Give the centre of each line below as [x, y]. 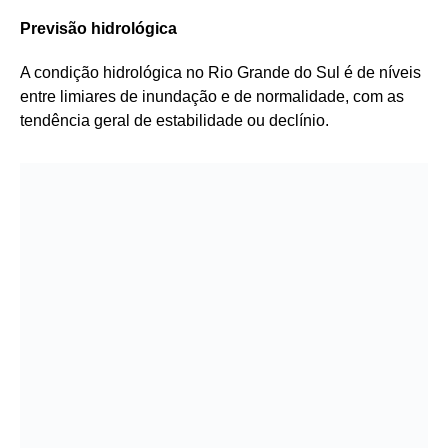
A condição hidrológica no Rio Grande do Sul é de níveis [220, 73]
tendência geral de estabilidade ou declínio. [174, 121]
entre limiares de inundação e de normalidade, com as [212, 97]
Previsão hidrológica [98, 29]
